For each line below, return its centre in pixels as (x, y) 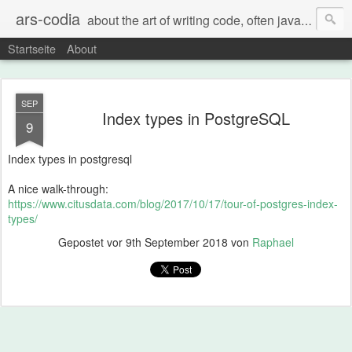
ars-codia (48, 18)
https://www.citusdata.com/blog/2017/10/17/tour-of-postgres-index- (173, 203)
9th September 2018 (177, 242)
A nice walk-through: (58, 189)
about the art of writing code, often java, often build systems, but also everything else (194, 20)
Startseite (32, 48)
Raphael (273, 242)
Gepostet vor (92, 242)
